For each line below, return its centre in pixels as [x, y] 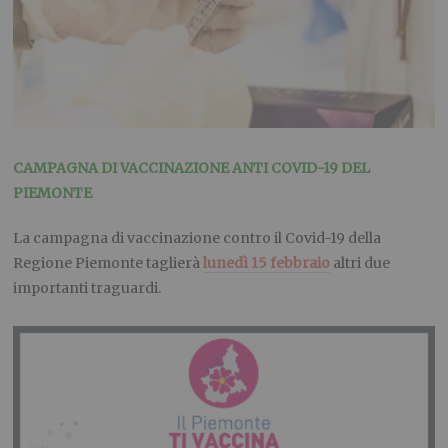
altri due [362, 263]
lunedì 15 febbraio [267, 263]
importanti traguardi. [87, 288]
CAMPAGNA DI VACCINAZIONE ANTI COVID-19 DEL [192, 168]
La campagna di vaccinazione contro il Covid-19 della [197, 238]
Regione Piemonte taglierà [108, 263]
